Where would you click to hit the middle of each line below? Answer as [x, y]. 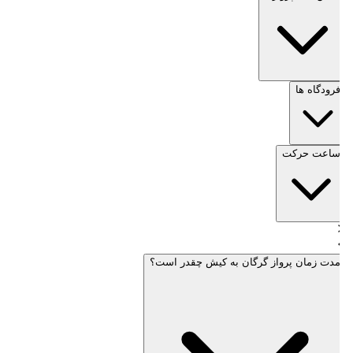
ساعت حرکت [313, 153]
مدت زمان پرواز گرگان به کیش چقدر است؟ [247, 262]
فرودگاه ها [320, 89]
